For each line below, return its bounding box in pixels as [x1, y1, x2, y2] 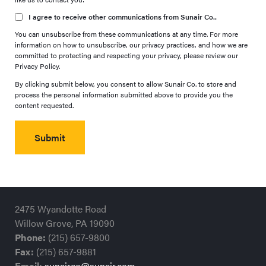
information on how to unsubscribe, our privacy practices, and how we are [15, 39, 248, 50]
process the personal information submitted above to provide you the [15, 89, 233, 100]
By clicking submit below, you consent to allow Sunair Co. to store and [15, 78, 236, 89]
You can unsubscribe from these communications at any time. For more [15, 28, 238, 39]
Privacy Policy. [15, 61, 60, 71]
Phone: [15, 230, 46, 244]
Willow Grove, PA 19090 [15, 216, 115, 230]
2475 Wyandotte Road [15, 202, 106, 216]
